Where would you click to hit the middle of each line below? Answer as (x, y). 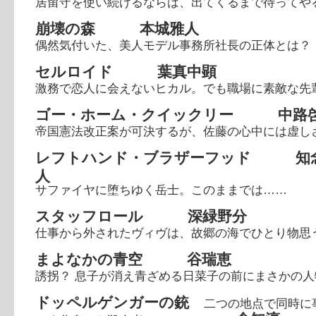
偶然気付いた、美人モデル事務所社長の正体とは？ (173, 45)
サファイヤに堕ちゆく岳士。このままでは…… (161, 190)
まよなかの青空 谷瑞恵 (133, 259)
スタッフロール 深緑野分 (141, 216)
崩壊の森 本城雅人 (117, 29)
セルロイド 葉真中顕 (126, 72)
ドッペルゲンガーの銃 (120, 302)
